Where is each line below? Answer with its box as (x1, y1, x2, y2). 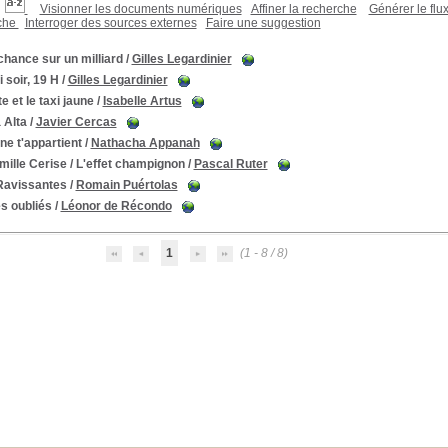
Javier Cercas (35, 115, 117, 129)
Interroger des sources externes (24, 16, 197, 30)
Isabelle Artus (102, 94, 182, 108)
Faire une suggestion (205, 16, 321, 30)
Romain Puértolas (75, 178, 178, 192)
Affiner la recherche (250, 2, 357, 16)
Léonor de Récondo (60, 199, 172, 213)
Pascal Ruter (193, 157, 268, 171)
